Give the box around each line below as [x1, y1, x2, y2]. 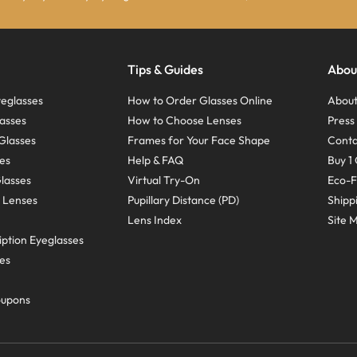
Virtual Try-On [127, 173, 200, 188]
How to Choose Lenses [127, 113, 241, 128]
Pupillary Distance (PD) [127, 193, 239, 208]
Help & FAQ [127, 153, 183, 168]
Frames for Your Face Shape [127, 133, 270, 148]
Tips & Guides [127, 61, 203, 78]
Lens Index [127, 213, 182, 228]
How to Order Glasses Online [127, 93, 273, 108]
